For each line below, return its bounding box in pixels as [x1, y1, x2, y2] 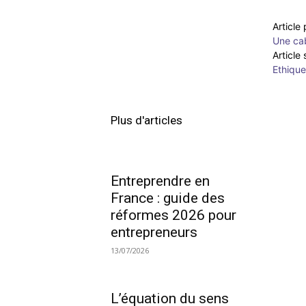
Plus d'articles [111, 113, 182, 127]
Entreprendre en [111, 173, 210, 189]
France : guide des [111, 190, 225, 206]
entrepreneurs [111, 224, 197, 240]
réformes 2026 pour [111, 207, 236, 223]
